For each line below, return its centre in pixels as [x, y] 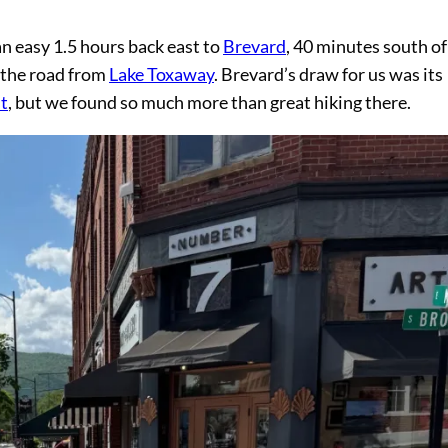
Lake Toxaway [161, 75]
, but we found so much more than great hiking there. [209, 103]
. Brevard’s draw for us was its [328, 75]
